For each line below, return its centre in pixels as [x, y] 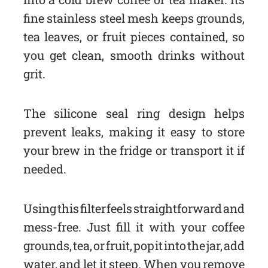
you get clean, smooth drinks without [134, 55]
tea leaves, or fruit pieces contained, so [134, 37]
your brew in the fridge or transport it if [134, 150]
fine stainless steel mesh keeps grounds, [134, 18]
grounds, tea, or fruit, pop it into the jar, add [134, 246]
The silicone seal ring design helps [134, 113]
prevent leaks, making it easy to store [134, 132]
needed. [45, 169]
